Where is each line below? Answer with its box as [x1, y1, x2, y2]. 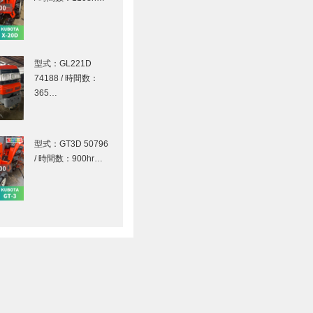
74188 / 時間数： [34, 73, 99, 84]
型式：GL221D [34, 59, 92, 69]
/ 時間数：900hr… [34, 154, 103, 164]
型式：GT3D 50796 [34, 139, 109, 150]
